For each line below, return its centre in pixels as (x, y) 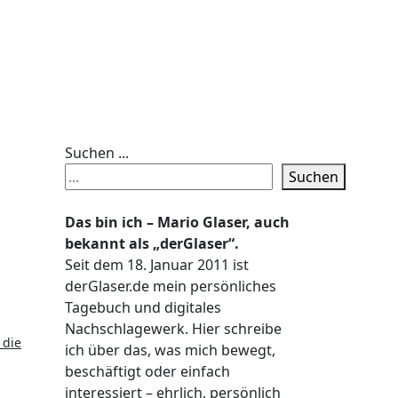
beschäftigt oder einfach (147, 371)
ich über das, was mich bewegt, (170, 350)
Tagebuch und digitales (143, 307)
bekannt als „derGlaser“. (152, 243)
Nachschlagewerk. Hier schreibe (173, 329)
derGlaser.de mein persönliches (171, 286)
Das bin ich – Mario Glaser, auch (177, 222)
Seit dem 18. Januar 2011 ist (157, 265)
